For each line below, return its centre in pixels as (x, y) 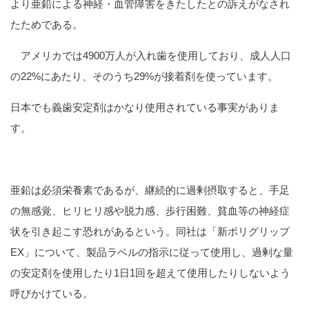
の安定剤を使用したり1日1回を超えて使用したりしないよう (150, 272)
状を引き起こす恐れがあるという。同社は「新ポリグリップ (150, 231)
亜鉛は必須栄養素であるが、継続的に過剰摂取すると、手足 (150, 190)
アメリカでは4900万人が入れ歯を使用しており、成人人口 (151, 55)
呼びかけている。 (52, 293)
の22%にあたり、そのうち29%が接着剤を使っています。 (144, 76)
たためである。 (47, 24)
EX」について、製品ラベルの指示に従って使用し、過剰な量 (152, 252)
